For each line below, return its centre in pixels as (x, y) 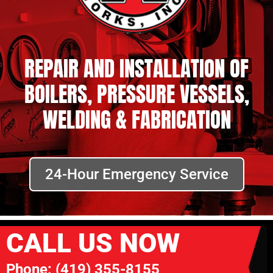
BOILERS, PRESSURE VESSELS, (136, 94)
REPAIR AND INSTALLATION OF (136, 69)
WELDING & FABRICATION (136, 120)
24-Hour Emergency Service (136, 174)
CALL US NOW (93, 243)
